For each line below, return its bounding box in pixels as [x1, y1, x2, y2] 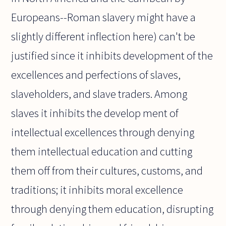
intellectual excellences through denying [11, 125, 195, 140]
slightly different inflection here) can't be [11, 29, 196, 44]
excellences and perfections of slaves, [11, 68, 181, 82]
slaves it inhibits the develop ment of [11, 106, 179, 121]
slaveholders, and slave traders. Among [11, 87, 188, 101]
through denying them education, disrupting [11, 202, 214, 216]
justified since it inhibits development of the [11, 48, 213, 63]
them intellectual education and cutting [11, 144, 193, 159]
